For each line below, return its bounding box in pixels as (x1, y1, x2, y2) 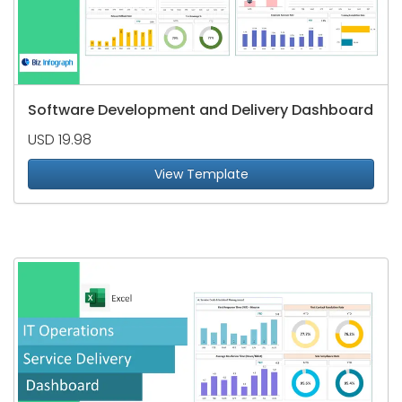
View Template (153, 165, 249, 184)
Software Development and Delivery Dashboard (28, 100, 373, 121)
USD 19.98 (28, 129, 92, 151)
